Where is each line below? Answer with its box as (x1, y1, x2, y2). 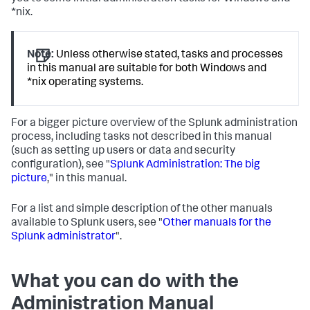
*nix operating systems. (27, 77, 144, 89)
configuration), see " (11, 160, 110, 172)
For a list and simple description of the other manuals (11, 204, 273, 216)
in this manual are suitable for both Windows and (27, 64, 267, 75)
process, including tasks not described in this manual (11, 132, 272, 144)
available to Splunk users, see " (11, 218, 163, 230)
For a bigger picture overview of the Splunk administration (11, 118, 298, 130)
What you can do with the (11, 273, 239, 293)
